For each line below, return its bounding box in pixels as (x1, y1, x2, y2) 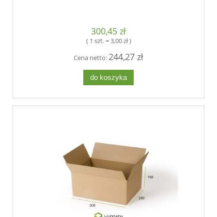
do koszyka (90, 73, 127, 81)
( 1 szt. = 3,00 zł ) (86, 36, 131, 46)
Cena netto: (74, 53, 108, 62)
